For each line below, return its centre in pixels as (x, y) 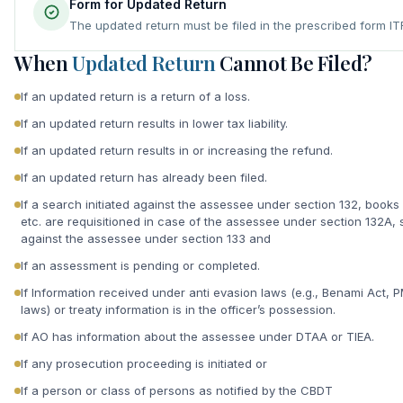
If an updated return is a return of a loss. (135, 96)
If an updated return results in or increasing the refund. (177, 150)
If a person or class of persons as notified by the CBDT (177, 390)
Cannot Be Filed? (294, 63)
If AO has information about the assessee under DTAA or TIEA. (197, 336)
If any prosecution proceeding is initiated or (144, 363)
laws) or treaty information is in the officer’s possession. (178, 309)
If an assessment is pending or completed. (140, 265)
